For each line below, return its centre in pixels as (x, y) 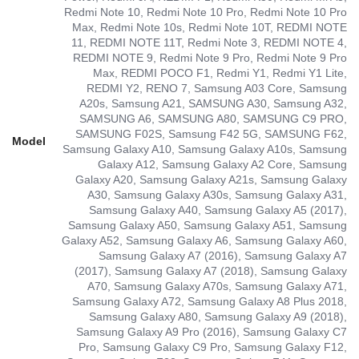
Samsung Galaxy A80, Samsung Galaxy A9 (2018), (218, 316)
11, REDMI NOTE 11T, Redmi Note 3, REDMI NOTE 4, (209, 42)
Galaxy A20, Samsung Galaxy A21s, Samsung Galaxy (211, 179)
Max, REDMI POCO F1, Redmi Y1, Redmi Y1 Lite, (220, 73)
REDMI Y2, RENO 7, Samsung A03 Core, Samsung (217, 88)
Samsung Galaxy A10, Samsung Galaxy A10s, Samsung (205, 149)
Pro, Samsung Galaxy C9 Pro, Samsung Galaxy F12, (213, 347)
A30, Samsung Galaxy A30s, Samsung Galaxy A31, (217, 194)
